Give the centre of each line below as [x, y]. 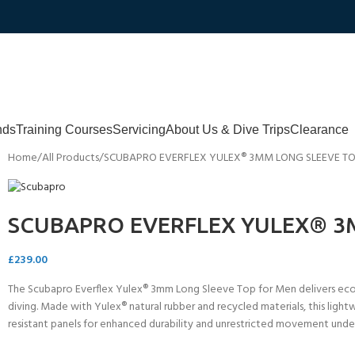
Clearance [319, 129]
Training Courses [64, 129]
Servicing [139, 129]
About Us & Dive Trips [228, 129]
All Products [71, 158]
